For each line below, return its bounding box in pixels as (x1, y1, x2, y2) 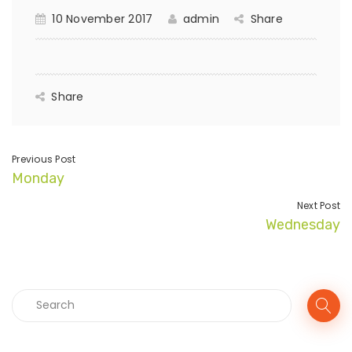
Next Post (296, 198, 340, 212)
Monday (12, 169, 64, 187)
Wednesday (266, 215, 340, 233)
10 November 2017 (52, 10, 153, 27)
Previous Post (12, 152, 76, 166)
